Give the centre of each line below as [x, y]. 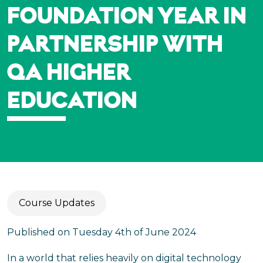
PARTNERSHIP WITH [115, 46]
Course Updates [57, 203]
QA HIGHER [69, 74]
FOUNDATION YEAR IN [127, 18]
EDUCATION [72, 102]
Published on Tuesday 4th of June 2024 [102, 232]
